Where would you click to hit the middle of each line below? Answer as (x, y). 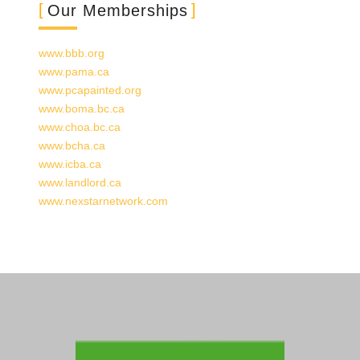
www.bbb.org (72, 53)
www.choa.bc (72, 127)
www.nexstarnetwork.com (103, 200)
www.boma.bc (74, 108)
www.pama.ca (74, 71)
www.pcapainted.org (90, 90)
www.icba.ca (70, 164)
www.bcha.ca (72, 145)
